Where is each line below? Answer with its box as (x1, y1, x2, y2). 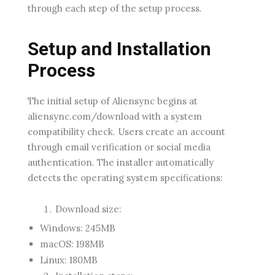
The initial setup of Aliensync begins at (28, 95, 198, 107)
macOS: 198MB (40, 238, 104, 250)
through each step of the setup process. (28, 2, 202, 14)
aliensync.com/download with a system (28, 110, 202, 122)
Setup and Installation (28, 37, 211, 60)
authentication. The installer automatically (28, 156, 214, 168)
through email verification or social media (28, 141, 211, 153)
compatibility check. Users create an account (28, 125, 225, 137)
